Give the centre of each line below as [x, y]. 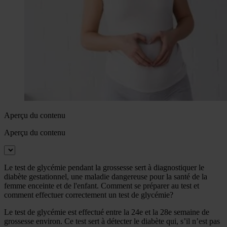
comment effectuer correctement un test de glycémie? [89, 195]
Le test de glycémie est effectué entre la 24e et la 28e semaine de [107, 212]
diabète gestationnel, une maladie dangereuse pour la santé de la [106, 176]
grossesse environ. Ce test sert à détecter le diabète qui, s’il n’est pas [112, 221]
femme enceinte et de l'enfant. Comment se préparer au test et [102, 185]
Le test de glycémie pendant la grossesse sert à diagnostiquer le [104, 167]
